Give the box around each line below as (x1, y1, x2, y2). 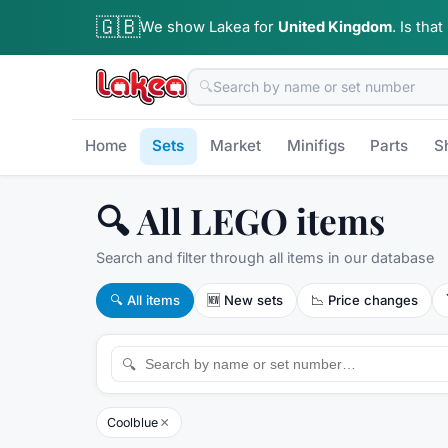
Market (209, 136, 261, 156)
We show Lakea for (140, 17, 274, 36)
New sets (224, 291, 284, 308)
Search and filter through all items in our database (96, 248, 434, 266)
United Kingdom (278, 17, 392, 36)
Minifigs (286, 136, 345, 156)
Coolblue (107, 415, 159, 431)
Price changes (327, 291, 418, 308)
